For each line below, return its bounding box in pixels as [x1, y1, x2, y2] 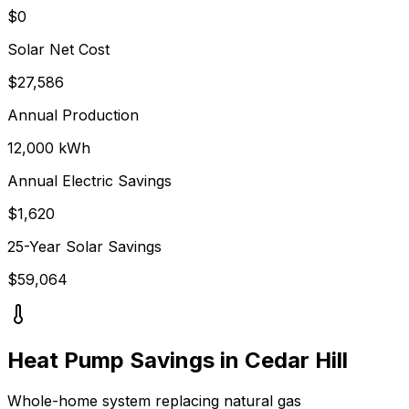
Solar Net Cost [7, 39, 110, 58]
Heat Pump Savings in [7, 346, 245, 373]
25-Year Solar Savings [7, 236, 162, 256]
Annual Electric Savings [7, 171, 172, 190]
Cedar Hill [245, 346, 348, 373]
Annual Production [7, 105, 139, 124]
